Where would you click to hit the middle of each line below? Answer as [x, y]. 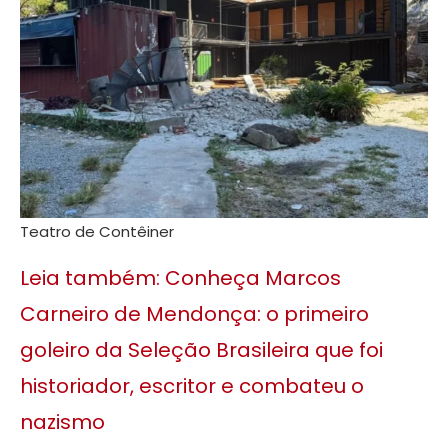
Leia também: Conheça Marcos [180, 278]
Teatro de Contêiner [97, 232]
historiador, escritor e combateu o [192, 386]
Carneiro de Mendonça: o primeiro [194, 314]
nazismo [62, 422]
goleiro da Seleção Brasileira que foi [201, 350]
